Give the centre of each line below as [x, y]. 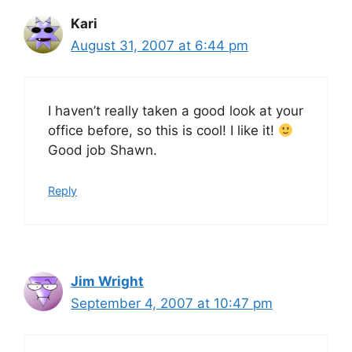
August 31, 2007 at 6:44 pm [159, 45]
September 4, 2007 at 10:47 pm [172, 303]
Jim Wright [107, 281]
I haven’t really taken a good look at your [176, 111]
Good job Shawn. [103, 150]
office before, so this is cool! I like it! [163, 130]
